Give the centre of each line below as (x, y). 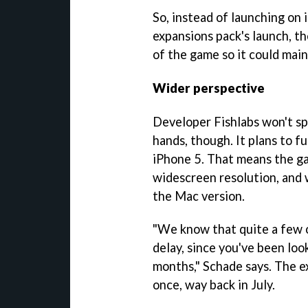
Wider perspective (209, 88)
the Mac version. (199, 196)
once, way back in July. (214, 285)
